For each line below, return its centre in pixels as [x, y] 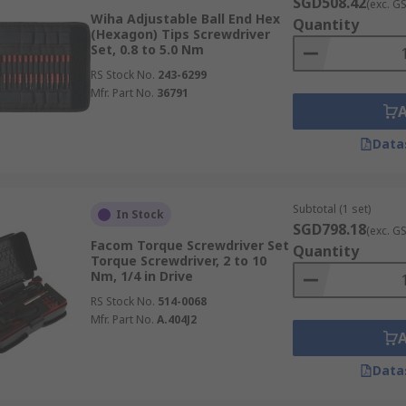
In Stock [140, 214]
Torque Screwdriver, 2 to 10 [178, 261]
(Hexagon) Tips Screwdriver [180, 34]
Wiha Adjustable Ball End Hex [185, 19]
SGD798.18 [329, 229]
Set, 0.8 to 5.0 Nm [147, 49]
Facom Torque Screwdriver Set [189, 245]
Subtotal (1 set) [331, 209]
